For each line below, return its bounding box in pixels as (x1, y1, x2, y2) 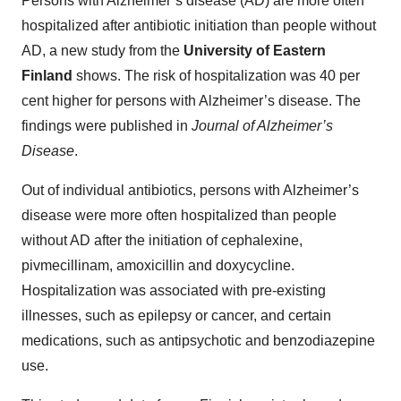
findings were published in (21, 118, 192, 133)
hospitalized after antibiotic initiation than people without (21, 18, 376, 33)
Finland (21, 68, 73, 83)
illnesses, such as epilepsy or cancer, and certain (21, 308, 331, 323)
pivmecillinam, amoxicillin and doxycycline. (21, 258, 294, 273)
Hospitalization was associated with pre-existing (21, 283, 326, 298)
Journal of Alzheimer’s (192, 118, 333, 133)
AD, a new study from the (21, 43, 183, 58)
